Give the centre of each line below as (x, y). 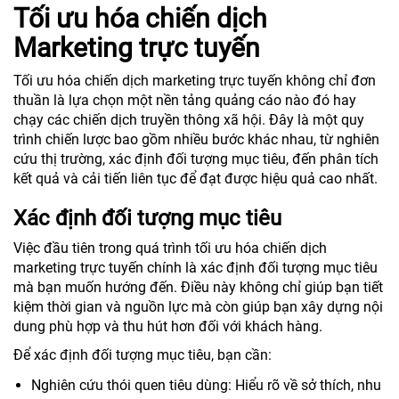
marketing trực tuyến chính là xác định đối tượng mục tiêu (195, 268)
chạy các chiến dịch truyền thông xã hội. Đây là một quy (189, 120)
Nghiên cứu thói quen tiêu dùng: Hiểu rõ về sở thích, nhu (206, 385)
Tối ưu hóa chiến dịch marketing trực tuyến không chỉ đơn (195, 81)
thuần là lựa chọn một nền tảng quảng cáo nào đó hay (185, 100)
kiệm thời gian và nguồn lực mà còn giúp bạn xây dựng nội (198, 307)
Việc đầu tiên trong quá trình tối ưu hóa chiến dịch (170, 248)
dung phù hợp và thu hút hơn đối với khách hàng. (168, 326)
